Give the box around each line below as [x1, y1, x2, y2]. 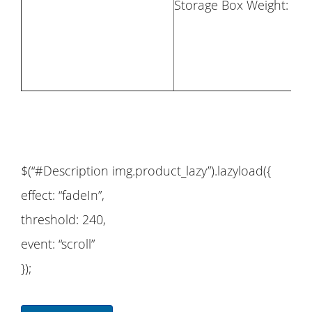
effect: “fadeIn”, [21, 186, 104, 203]
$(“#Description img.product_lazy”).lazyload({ [21, 162, 271, 179]
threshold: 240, [21, 210, 106, 228]
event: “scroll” [21, 235, 95, 252]
